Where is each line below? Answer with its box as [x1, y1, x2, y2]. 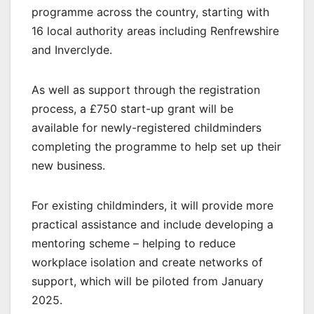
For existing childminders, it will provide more [32, 198, 273, 213]
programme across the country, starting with [32, 5, 269, 20]
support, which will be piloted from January [32, 274, 264, 289]
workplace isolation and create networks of [32, 255, 263, 270]
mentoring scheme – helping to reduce [32, 236, 235, 251]
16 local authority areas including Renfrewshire [32, 24, 279, 39]
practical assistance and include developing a [32, 217, 273, 232]
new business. [32, 158, 105, 173]
